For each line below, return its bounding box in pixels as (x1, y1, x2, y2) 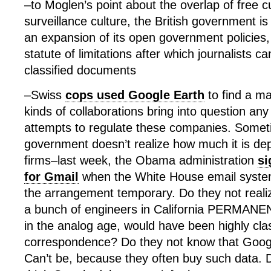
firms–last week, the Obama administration (24, 154, 258, 167)
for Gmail (24, 170, 79, 183)
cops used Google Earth (65, 88, 204, 102)
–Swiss (24, 88, 65, 102)
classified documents (24, 64, 136, 77)
